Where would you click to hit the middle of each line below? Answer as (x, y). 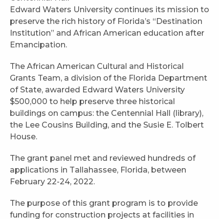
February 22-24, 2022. (52, 182)
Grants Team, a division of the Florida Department (109, 78)
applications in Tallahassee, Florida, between (98, 170)
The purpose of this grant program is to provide (104, 203)
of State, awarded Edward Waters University (97, 90)
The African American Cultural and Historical (97, 66)
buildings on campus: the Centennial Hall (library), (107, 113)
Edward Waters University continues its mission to (109, 10)
